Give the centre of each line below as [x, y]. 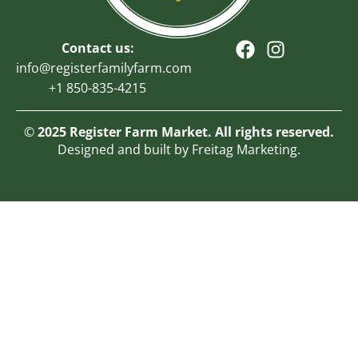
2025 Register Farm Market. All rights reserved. [184, 131]
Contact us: [97, 48]
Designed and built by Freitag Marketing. [179, 149]
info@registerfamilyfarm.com [104, 68]
